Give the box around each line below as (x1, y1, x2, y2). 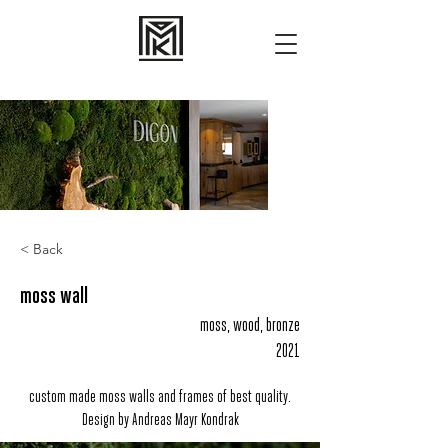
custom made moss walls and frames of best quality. (29, 389, 291, 406)
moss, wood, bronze (200, 317, 300, 336)
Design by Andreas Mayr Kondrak (81, 412, 239, 429)
